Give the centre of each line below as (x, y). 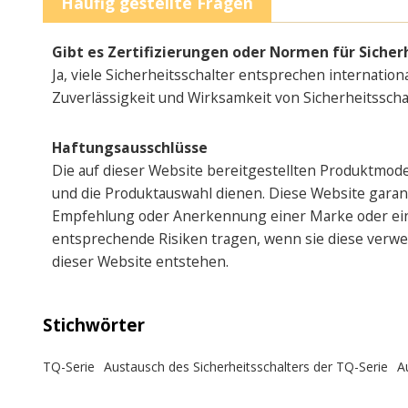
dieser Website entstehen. (140, 261)
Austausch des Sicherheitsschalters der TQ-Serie (245, 367)
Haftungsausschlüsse (129, 147)
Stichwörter (93, 325)
